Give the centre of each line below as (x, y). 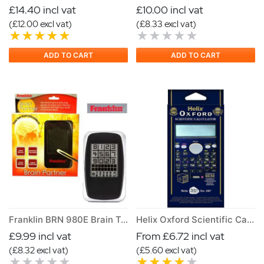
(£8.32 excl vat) (39, 251)
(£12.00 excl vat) (40, 24)
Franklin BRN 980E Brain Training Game (124, 220)
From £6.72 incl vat (180, 236)
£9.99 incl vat (40, 236)
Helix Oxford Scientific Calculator (250, 220)
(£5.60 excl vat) (166, 251)
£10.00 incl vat (170, 9)
